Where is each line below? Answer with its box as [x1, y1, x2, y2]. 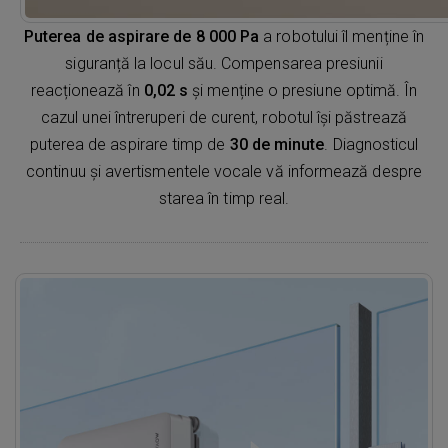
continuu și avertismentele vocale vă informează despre [26, 162, 422, 181]
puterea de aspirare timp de [29, 135, 230, 154]
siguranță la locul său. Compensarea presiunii [65, 54, 383, 73]
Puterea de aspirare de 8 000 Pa [24, 27, 260, 46]
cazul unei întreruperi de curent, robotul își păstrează [41, 108, 407, 127]
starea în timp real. [158, 189, 290, 208]
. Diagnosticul [324, 135, 419, 154]
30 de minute [229, 135, 325, 154]
